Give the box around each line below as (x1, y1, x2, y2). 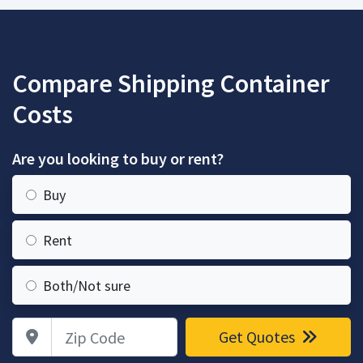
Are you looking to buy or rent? (12, 148, 224, 169)
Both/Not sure (43, 276, 130, 295)
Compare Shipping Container (12, 67, 330, 100)
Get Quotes (219, 327, 298, 347)
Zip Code (11, 318, 59, 335)
